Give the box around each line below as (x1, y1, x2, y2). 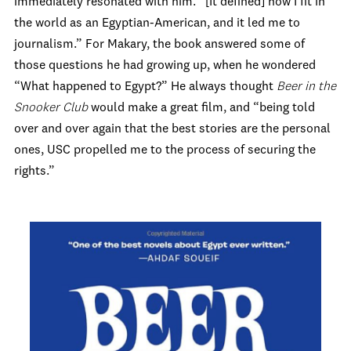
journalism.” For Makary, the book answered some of (14, 38, 305, 51)
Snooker (14, 102, 63, 114)
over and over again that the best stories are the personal (14, 123, 331, 136)
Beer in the (277, 81, 336, 93)
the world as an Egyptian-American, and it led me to (14, 17, 300, 30)
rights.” (14, 165, 58, 178)
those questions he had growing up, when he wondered (14, 60, 316, 72)
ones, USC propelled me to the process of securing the (14, 144, 316, 157)
